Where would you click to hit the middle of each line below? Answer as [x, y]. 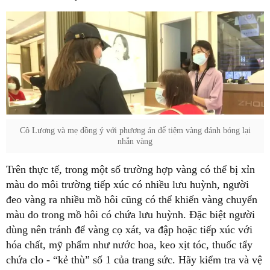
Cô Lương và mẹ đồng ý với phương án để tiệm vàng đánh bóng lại [135, 131]
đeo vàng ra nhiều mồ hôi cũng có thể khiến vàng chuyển [132, 200]
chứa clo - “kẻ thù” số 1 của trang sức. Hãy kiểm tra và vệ [134, 260]
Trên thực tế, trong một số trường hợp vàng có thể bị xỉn [130, 170]
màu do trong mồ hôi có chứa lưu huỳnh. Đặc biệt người [130, 215]
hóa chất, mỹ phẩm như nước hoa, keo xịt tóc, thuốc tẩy [129, 245]
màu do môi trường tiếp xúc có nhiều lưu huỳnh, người [127, 185]
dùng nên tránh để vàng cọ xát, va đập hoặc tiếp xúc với [129, 230]
